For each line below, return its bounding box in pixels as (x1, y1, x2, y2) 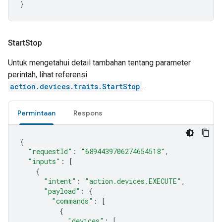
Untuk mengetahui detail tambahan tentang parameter (8, 58, 191, 67)
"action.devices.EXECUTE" (85, 176, 181, 186)
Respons (73, 109, 103, 117)
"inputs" (28, 157, 60, 166)
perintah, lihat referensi (8, 70, 87, 79)
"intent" (44, 176, 76, 186)
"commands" (52, 196, 93, 206)
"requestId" (28, 147, 72, 156)
